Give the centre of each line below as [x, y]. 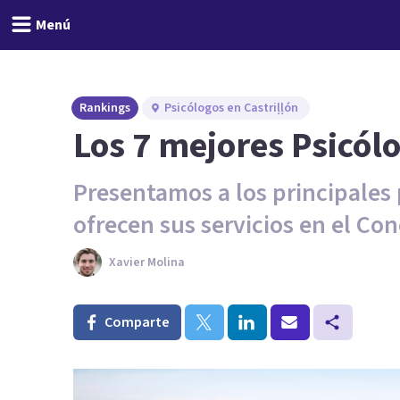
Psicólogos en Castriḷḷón [231, 108]
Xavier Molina [147, 262]
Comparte [137, 322]
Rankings [105, 108]
